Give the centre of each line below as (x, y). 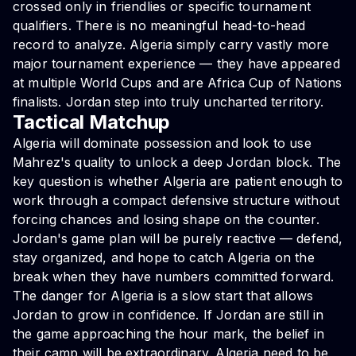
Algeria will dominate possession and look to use (162, 143)
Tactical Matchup (92, 122)
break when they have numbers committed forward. (174, 277)
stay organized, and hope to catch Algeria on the (164, 258)
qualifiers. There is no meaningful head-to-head (159, 26)
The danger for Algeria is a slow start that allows (163, 296)
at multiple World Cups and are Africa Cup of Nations (178, 83)
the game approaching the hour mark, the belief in (168, 334)
